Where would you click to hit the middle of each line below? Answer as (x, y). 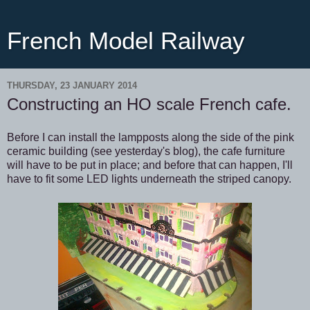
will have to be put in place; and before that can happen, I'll (150, 165)
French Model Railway (126, 41)
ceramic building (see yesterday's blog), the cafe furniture (146, 151)
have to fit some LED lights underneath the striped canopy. (149, 179)
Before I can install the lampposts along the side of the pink (151, 137)
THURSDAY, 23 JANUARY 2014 (72, 85)
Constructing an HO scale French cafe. (149, 104)
